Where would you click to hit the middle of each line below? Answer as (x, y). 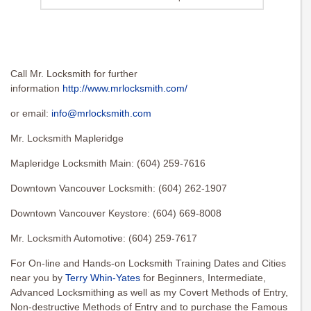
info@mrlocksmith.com (101, 114)
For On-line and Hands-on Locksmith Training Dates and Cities (148, 263)
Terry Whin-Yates (103, 278)
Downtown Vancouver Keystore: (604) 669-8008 (116, 213)
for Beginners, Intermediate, (203, 278)
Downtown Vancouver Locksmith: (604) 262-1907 (119, 188)
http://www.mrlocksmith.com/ (125, 89)
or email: (31, 114)
